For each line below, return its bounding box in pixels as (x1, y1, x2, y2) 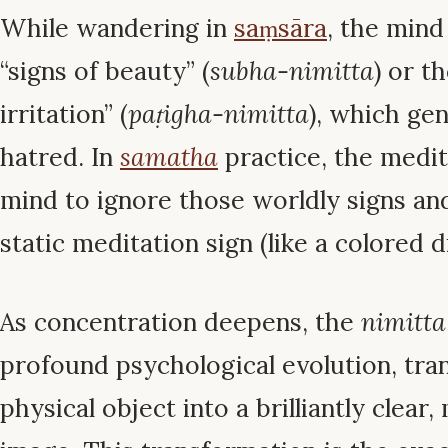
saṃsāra (234, 12, 327, 45)
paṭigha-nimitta (128, 98, 309, 131)
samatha (120, 141, 218, 174)
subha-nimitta (210, 55, 374, 88)
